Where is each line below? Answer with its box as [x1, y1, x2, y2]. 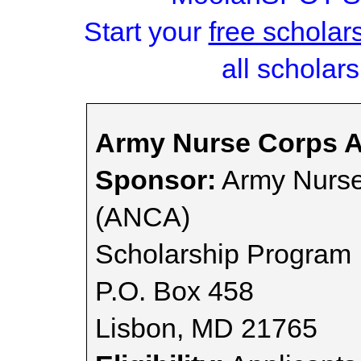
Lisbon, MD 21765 [95, 313, 317, 343]
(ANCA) [95, 201, 190, 232]
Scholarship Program [95, 239, 351, 269]
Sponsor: [95, 164, 216, 195]
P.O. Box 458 [95, 276, 254, 306]
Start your [83, 16, 209, 47]
